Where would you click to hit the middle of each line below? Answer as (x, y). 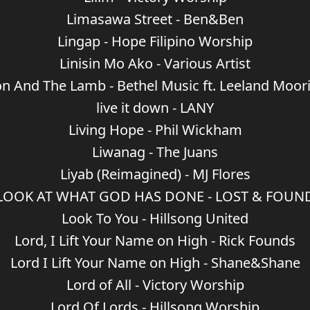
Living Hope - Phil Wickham (155, 130)
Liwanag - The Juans (155, 152)
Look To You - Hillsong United (155, 218)
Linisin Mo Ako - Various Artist (155, 63)
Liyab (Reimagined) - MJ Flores (155, 174)
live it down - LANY (155, 108)
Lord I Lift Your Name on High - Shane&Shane (155, 263)
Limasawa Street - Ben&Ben (155, 19)
